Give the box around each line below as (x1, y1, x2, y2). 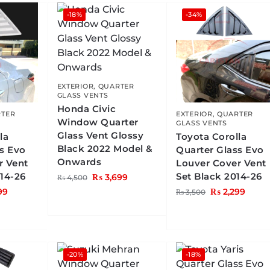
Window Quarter (57, 116, 139, 128)
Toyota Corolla (176, 130, 247, 142)
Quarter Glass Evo (176, 143, 264, 155)
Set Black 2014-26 (176, 170, 262, 182)
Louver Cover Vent (176, 157, 266, 169)
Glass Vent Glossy (57, 130, 144, 142)
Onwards (57, 156, 102, 168)
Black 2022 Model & (57, 143, 153, 155)
